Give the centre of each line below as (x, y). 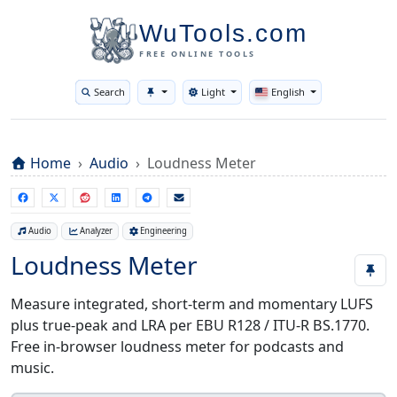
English (288, 92)
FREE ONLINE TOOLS (198, 54)
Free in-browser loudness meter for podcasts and (177, 347)
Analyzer (96, 231)
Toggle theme (242, 97)
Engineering (163, 231)
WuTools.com (223, 33)
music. (32, 368)
